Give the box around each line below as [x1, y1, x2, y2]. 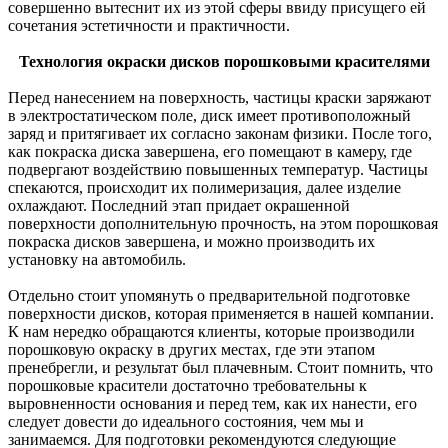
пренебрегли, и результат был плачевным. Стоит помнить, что [8, 359, 433, 377]
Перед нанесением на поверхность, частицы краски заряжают [8, 89, 431, 107]
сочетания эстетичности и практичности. [8, 17, 290, 35]
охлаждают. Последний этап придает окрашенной [8, 197, 350, 215]
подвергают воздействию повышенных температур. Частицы [8, 161, 428, 179]
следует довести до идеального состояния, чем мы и [8, 413, 364, 431]
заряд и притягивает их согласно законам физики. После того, [8, 125, 432, 143]
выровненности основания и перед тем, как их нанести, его [8, 395, 417, 413]
